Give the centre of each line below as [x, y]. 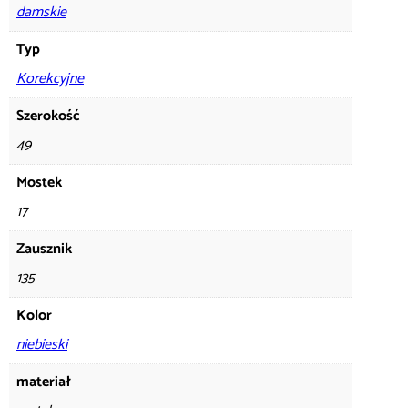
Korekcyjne [50, 78]
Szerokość [48, 116]
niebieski [42, 344]
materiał [44, 382]
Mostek [39, 182]
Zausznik [44, 249]
